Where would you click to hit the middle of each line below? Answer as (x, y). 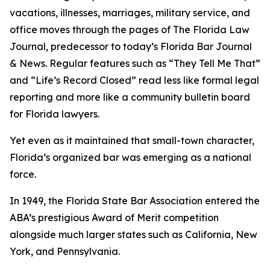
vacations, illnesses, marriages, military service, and (130, 13)
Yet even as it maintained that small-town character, (132, 140)
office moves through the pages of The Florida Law (130, 30)
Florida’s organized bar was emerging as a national (130, 157)
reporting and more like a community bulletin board (130, 97)
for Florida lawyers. (55, 114)
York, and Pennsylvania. (65, 251)
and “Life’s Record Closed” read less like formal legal (134, 80)
